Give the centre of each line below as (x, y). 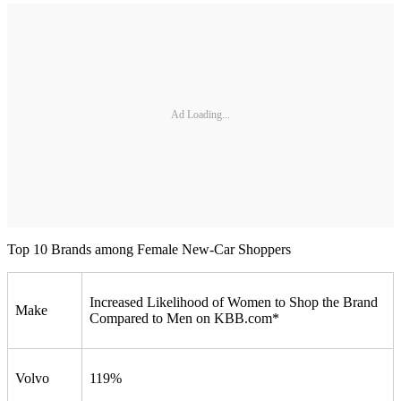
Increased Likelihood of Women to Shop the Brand (234, 302)
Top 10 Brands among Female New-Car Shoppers (149, 249)
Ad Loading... (200, 115)
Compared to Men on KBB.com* (184, 318)
